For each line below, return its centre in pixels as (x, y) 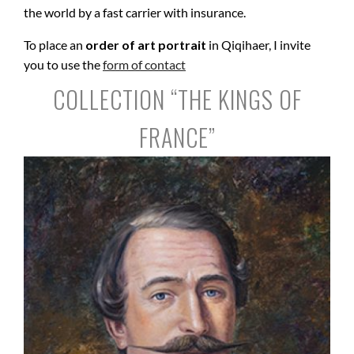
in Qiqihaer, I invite (258, 44)
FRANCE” (177, 137)
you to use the (63, 64)
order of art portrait (145, 44)
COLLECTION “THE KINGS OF (177, 99)
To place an (53, 44)
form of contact (144, 64)
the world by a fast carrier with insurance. (135, 12)
